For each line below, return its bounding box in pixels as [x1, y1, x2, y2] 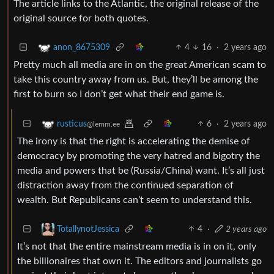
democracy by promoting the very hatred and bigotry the [17, 150, 260, 161]
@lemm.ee [87, 120, 120, 128]
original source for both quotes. [13, 13, 149, 23]
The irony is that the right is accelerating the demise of [17, 136, 250, 146]
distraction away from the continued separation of [17, 180, 234, 190]
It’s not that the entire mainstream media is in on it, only [17, 241, 256, 251]
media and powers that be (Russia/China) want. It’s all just [17, 165, 265, 176]
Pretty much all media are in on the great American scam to [13, 59, 266, 70]
